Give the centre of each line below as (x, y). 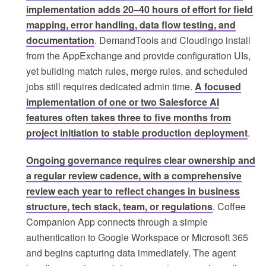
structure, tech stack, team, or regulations (119, 207)
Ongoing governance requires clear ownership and (141, 160)
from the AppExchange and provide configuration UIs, (138, 56)
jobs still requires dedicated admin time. (110, 87)
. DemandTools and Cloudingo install (172, 40)
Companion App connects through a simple (117, 222)
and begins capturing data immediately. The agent (131, 253)
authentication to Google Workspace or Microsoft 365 (137, 237)
